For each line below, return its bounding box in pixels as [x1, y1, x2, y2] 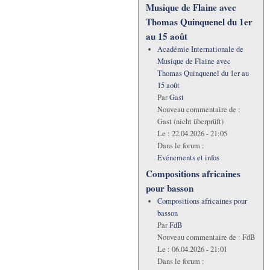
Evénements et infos [157, 152, 219, 163]
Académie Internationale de [157, 44, 243, 55]
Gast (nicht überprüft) [157, 116, 224, 127]
